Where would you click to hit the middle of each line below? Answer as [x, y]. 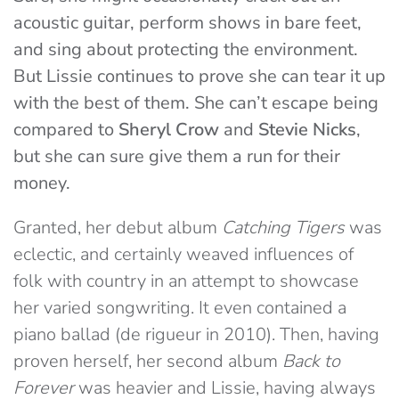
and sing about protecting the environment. [186, 50]
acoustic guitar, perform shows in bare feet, [187, 23]
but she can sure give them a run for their [177, 157]
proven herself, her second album [148, 362]
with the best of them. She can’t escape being [196, 103]
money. [42, 183]
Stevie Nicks [307, 130]
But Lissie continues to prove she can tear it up [199, 77]
